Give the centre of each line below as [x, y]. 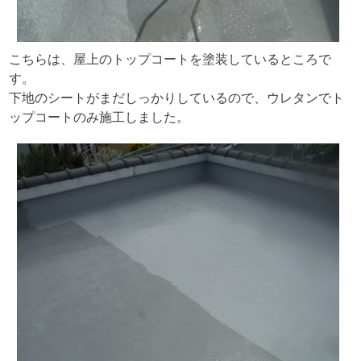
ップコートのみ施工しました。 [99, 117]
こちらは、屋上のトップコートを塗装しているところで [170, 59]
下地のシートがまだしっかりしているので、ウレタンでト [176, 98]
